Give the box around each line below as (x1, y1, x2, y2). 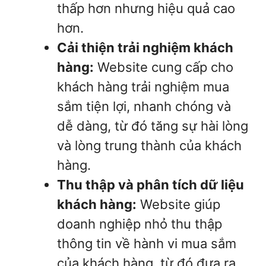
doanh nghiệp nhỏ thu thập (57, 216, 222, 232)
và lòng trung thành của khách (57, 138, 242, 154)
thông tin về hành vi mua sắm (57, 236, 236, 252)
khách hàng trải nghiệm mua (57, 79, 229, 95)
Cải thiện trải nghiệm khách (57, 40, 233, 56)
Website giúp (137, 197, 220, 213)
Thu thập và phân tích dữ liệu (57, 177, 244, 193)
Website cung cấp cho (94, 59, 233, 75)
